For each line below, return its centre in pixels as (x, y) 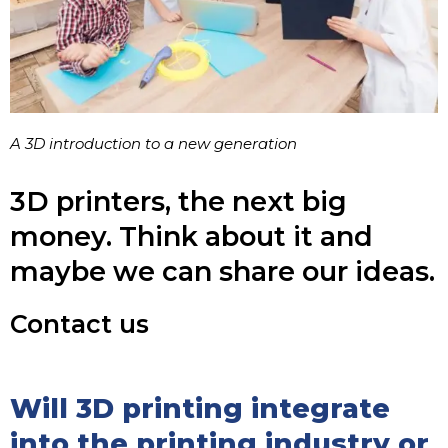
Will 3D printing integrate (200, 408)
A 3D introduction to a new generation (153, 143)
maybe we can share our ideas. (222, 271)
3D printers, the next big (178, 201)
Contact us (79, 323)
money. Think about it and (191, 236)
